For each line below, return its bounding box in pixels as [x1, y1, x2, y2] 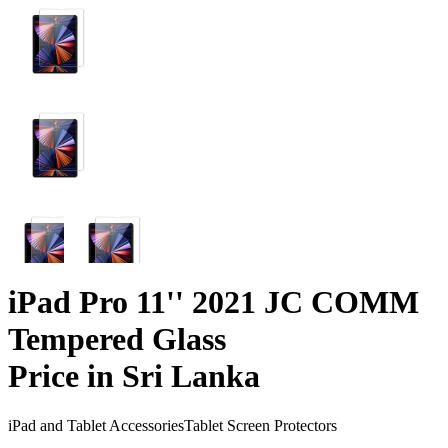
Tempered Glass [8, 321, 226, 358]
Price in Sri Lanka [8, 358, 260, 395]
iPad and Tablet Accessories [8, 416, 184, 434]
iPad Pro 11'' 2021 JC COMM [8, 284, 419, 321]
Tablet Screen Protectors [184, 416, 337, 434]
